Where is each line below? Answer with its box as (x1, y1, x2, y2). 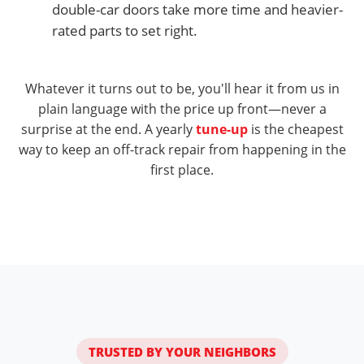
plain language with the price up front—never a (37, 99, 327, 118)
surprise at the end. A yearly (20, 119, 196, 138)
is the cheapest (247, 119, 344, 138)
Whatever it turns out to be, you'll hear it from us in (24, 79, 340, 97)
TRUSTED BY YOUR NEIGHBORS (88, 344, 276, 360)
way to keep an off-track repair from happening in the (18, 140, 346, 158)
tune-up (195, 119, 248, 138)
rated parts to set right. (52, 20, 198, 40)
